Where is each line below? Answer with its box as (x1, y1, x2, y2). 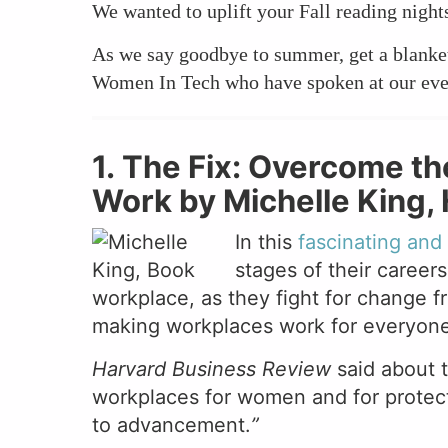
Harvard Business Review (92, 357, 337, 382)
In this (235, 230, 298, 255)
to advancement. (92, 413, 251, 438)
